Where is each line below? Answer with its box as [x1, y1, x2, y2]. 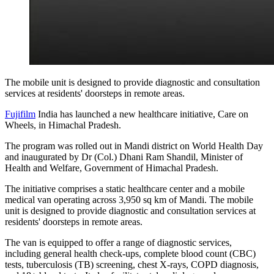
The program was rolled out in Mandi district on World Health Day [5, 140, 263, 151]
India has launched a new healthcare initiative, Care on [35, 108, 248, 119]
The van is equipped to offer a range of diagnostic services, [5, 237, 232, 248]
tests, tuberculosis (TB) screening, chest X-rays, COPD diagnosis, [5, 259, 259, 270]
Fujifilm [5, 108, 35, 119]
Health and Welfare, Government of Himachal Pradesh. [5, 162, 218, 173]
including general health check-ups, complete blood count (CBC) [5, 248, 256, 259]
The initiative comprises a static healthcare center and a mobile [5, 183, 245, 194]
